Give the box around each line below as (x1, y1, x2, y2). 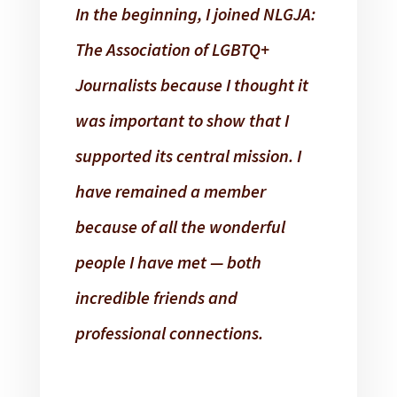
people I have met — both (74, 251, 261, 274)
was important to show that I (74, 109, 289, 132)
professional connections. (74, 322, 263, 345)
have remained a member (74, 180, 266, 203)
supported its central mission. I (74, 144, 301, 167)
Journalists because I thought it (74, 74, 308, 97)
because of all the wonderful (74, 215, 285, 238)
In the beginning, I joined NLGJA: (74, 3, 315, 26)
